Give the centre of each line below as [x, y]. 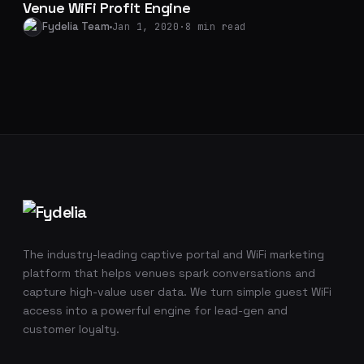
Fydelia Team [76, 26]
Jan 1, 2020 [146, 27]
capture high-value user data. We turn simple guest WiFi [177, 292]
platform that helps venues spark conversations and [169, 273]
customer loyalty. [71, 329]
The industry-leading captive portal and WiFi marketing [173, 254]
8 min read [215, 27]
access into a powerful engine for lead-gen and [155, 310]
